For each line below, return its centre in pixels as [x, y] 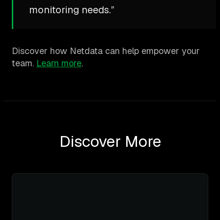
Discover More [110, 141]
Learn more [59, 63]
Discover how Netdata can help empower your [106, 51]
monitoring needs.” [72, 10]
